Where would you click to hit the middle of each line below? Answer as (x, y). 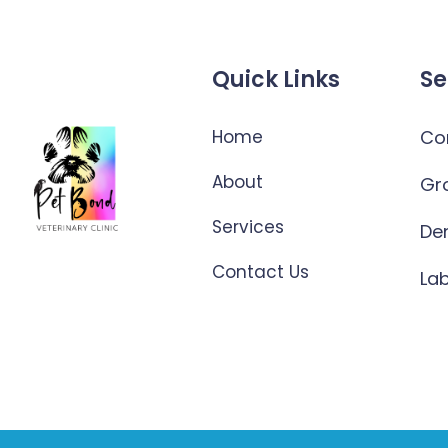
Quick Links (275, 79)
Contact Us (260, 271)
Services (247, 226)
